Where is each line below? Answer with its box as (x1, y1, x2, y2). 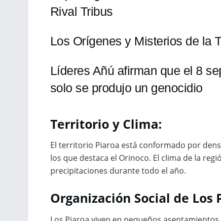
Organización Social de (50, 189, 192, 207)
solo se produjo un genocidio (50, 81, 203, 95)
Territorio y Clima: (50, 115, 162, 132)
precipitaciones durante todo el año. (50, 165, 186, 177)
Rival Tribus (50, 4, 113, 19)
